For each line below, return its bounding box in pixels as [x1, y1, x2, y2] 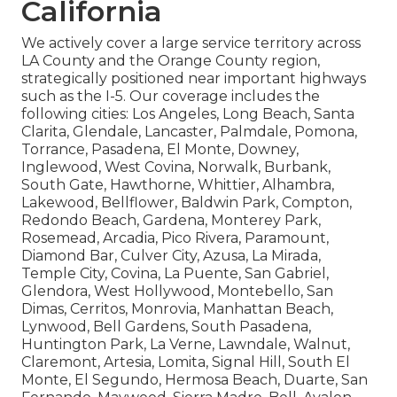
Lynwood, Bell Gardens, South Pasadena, [21, 317, 311, 335]
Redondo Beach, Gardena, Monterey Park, [21, 211, 321, 229]
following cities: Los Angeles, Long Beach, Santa [21, 105, 354, 122]
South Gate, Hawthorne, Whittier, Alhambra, [21, 175, 334, 193]
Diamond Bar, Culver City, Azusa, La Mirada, [21, 246, 321, 264]
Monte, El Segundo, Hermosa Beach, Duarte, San [21, 370, 368, 388]
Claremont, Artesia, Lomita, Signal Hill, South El [21, 353, 350, 370]
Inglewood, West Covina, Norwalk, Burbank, [21, 158, 331, 175]
